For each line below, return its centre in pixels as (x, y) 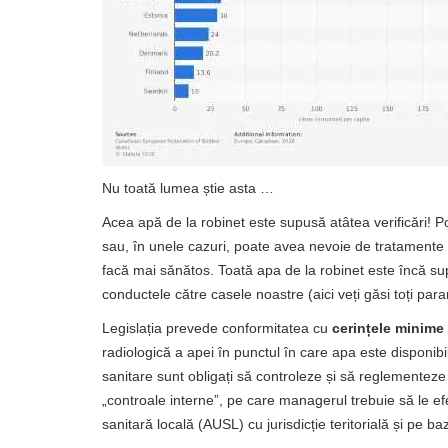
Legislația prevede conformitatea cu (217, 328)
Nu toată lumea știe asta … (188, 188)
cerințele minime (388, 328)
